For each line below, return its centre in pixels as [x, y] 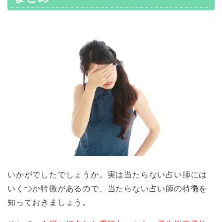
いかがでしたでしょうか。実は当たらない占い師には [108, 175]
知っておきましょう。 [49, 203]
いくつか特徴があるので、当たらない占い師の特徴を [108, 189]
